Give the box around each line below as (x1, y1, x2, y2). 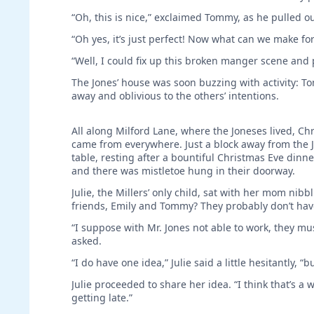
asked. (71, 233, 102, 247)
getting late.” (71, 290, 132, 304)
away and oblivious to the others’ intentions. (71, 88, 279, 102)
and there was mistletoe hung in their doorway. (71, 163, 295, 177)
